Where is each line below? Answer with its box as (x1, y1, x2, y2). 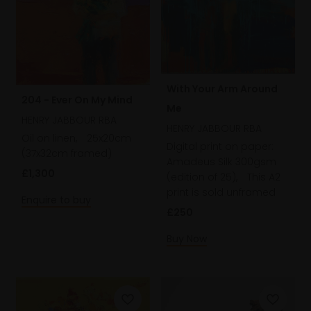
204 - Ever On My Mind (22, 93, 133, 108)
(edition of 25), (167, 170, 240, 185)
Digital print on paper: (167, 140, 274, 154)
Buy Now (167, 232, 207, 246)
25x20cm (87, 131, 131, 146)
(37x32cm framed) (22, 146, 112, 161)
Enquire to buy (22, 193, 91, 208)
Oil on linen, (22, 131, 80, 146)
